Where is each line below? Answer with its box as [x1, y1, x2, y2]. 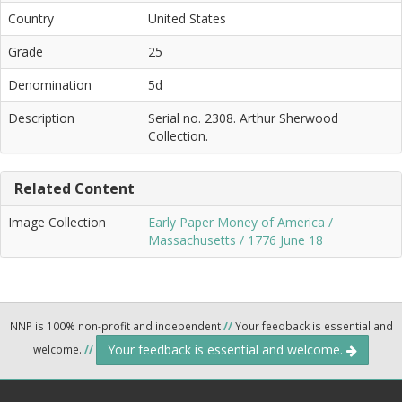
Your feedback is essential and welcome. [108, 340, 346, 358]
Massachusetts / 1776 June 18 [148, 231, 323, 249]
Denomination [8, 75, 92, 93]
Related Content [14, 178, 135, 198]
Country [8, 9, 54, 27]
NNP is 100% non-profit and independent [9, 318, 223, 333]
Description [8, 109, 74, 127]
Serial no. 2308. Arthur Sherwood [148, 109, 338, 127]
